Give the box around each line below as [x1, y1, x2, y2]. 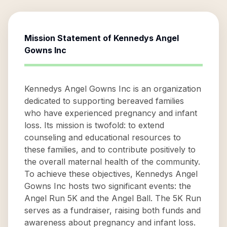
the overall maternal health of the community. [24, 157, 200, 167]
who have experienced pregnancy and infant [24, 108, 197, 118]
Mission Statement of [24, 33, 113, 43]
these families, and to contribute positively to [24, 144, 196, 155]
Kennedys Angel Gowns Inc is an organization [24, 84, 201, 94]
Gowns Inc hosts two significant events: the [24, 181, 191, 191]
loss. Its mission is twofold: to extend [24, 120, 164, 130]
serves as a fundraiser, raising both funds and [24, 205, 201, 215]
